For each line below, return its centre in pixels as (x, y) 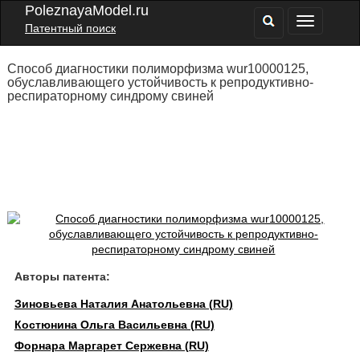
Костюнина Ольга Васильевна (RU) (114, 325)
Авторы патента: (62, 276)
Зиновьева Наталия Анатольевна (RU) (123, 304)
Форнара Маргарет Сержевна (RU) (111, 346)
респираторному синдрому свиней (110, 96)
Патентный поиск (70, 28)
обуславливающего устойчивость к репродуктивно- (160, 82)
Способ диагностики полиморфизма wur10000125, (157, 69)
